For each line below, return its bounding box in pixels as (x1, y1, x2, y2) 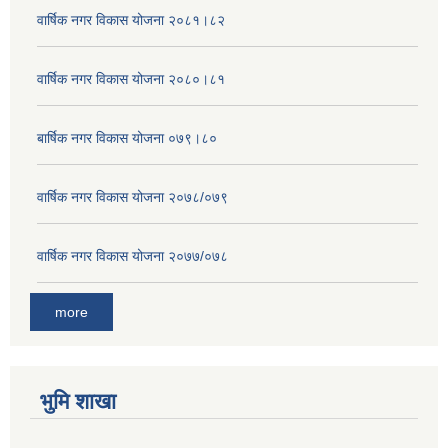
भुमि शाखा (40, 389, 116, 415)
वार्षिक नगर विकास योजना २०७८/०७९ (37, 188, 228, 205)
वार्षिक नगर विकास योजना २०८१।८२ (37, 11, 225, 28)
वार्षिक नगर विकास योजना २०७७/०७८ (37, 247, 228, 264)
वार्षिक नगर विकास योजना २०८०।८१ (37, 70, 225, 87)
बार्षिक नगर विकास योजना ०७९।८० (37, 129, 217, 146)
